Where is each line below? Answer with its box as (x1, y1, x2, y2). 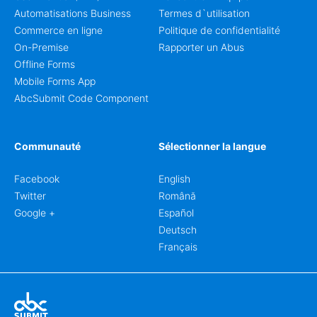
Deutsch (158, 224, 197, 236)
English (158, 173, 190, 185)
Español (158, 207, 194, 219)
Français (158, 241, 197, 253)
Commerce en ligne (14, 24, 103, 36)
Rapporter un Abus (158, 41, 244, 53)
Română (158, 190, 196, 202)
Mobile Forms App (14, 75, 96, 87)
